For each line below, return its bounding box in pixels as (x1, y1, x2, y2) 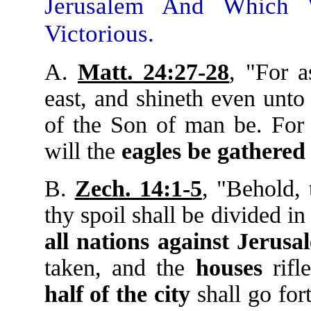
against (157, 228, 229, 254)
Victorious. (44, 20, 154, 47)
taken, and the (44, 255, 196, 280)
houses (195, 255, 262, 280)
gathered (217, 138, 305, 164)
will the (44, 138, 121, 164)
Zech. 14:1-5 (74, 176, 202, 201)
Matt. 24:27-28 (77, 59, 230, 85)
